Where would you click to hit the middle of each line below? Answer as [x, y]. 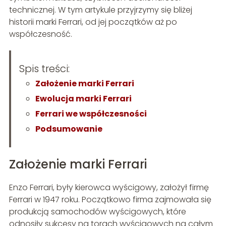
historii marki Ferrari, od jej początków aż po [93, 22]
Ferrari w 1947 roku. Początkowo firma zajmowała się [110, 200]
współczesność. [40, 34]
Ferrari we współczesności [91, 114]
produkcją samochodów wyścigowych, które [97, 212]
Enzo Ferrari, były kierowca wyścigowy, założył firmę [109, 188]
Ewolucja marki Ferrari [83, 99]
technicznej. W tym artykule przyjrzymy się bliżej [100, 10]
